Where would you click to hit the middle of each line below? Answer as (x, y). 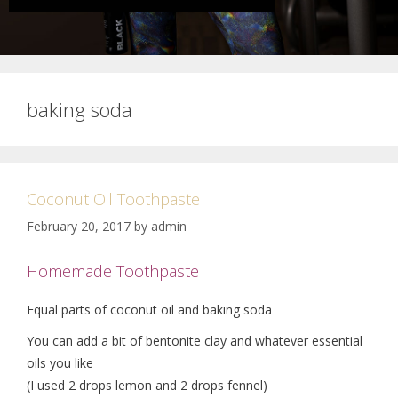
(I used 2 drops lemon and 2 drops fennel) (147, 385)
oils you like (60, 362)
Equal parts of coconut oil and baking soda (149, 310)
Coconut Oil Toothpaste (113, 199)
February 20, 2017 (79, 226)
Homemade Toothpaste (113, 271)
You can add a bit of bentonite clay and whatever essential (195, 340)
